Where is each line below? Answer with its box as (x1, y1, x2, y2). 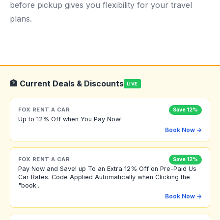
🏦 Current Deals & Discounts (10, 79, 124, 88)
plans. (10, 14, 32, 24)
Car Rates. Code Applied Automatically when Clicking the (18, 173, 190, 181)
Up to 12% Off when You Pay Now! (18, 115, 122, 123)
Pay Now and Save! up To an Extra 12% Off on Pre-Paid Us (18, 165, 196, 172)
